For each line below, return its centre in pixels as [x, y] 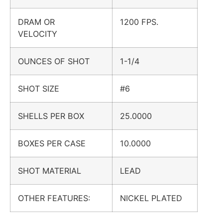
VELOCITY [43, 34]
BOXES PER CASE [57, 143]
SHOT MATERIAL [55, 170]
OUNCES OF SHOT [59, 61]
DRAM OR [36, 22]
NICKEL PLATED [151, 198]
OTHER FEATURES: [59, 198]
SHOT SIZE [44, 88]
